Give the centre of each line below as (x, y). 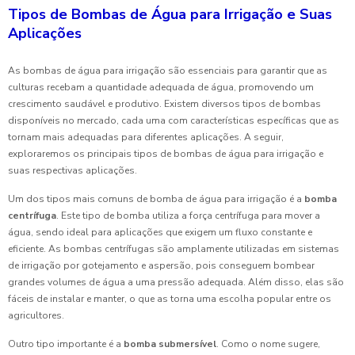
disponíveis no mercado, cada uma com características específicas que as (174, 121)
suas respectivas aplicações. (73, 171)
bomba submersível (170, 344)
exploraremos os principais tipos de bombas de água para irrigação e (166, 154)
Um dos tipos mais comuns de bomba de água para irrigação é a (156, 199)
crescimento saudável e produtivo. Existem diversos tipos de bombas (164, 104)
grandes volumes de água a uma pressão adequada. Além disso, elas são (176, 282)
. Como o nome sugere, (268, 344)
